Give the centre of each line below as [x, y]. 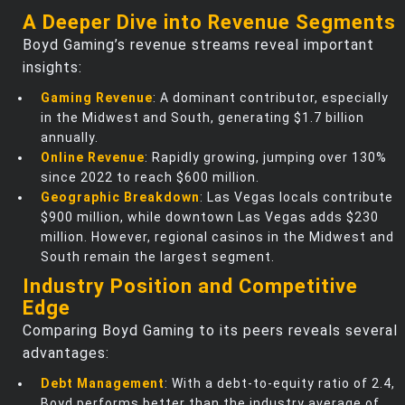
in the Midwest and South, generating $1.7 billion [202, 117]
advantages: [66, 353]
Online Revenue [93, 157]
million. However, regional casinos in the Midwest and [217, 236]
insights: [52, 67]
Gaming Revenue [97, 97]
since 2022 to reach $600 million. [150, 177]
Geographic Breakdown [120, 197]
